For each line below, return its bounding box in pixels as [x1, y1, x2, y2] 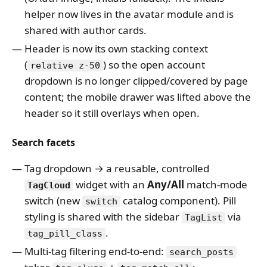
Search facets [12, 136, 75, 149]
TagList [185, 212, 223, 223]
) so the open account [103, 58, 205, 72]
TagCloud [27, 180, 71, 191]
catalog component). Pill [120, 194, 236, 207]
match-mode [184, 178, 247, 191]
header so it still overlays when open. [24, 106, 200, 120]
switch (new [24, 194, 83, 207]
